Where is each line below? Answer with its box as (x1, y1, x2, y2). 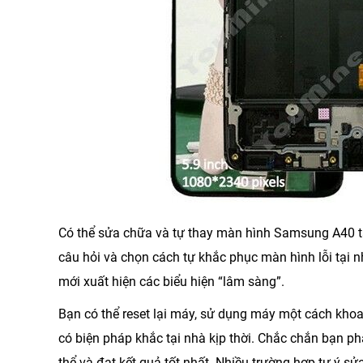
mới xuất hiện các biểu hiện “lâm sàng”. (58, 274, 284, 290)
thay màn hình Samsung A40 (188, 225, 355, 241)
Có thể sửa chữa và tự (58, 225, 188, 241)
